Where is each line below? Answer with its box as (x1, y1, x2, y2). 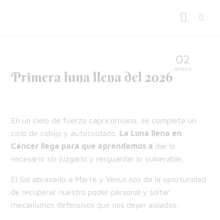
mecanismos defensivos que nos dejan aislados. (11, 200, 178, 210)
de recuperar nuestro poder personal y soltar (11, 187, 170, 197)
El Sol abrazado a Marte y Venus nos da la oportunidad (11, 174, 207, 184)
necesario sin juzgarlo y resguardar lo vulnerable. (11, 154, 183, 164)
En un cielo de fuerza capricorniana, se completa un (11, 115, 196, 125)
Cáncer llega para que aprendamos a (11, 141, 156, 151)
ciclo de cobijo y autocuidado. (11, 128, 120, 138)
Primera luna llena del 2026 (11, 69, 173, 86)
